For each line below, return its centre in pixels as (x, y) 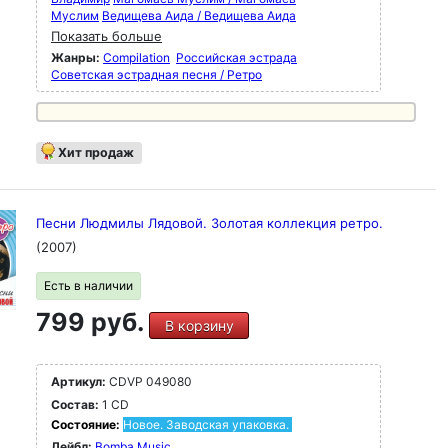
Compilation (136, 57)
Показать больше (106, 36)
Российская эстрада (236, 57)
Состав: (75, 404)
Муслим (75, 15)
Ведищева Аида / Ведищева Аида (199, 15)
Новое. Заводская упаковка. (206, 424)
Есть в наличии (88, 285)
